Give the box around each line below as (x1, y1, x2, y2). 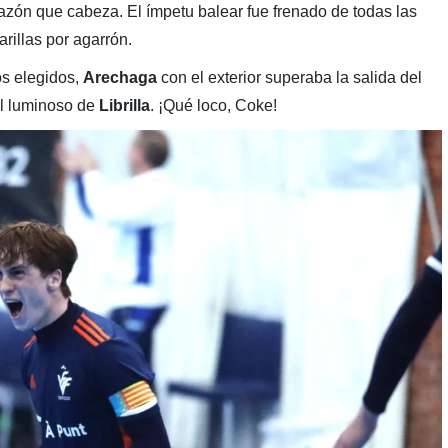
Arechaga (82, 69, 157, 87)
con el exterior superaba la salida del (156, 69, 422, 87)
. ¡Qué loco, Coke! (149, 97, 277, 115)
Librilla (98, 97, 150, 115)
